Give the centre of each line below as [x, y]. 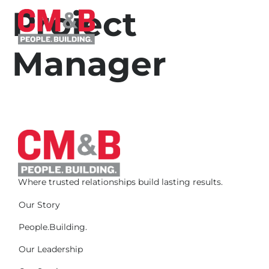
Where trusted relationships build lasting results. [120, 182]
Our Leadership [51, 249]
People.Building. [53, 227]
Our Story [39, 204]
